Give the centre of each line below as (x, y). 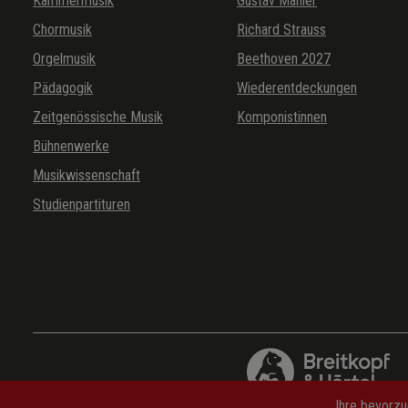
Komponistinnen (282, 117)
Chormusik (62, 29)
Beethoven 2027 (284, 58)
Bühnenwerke (71, 146)
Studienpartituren (82, 204)
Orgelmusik (64, 58)
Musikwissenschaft (87, 175)
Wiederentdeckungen (297, 87)
